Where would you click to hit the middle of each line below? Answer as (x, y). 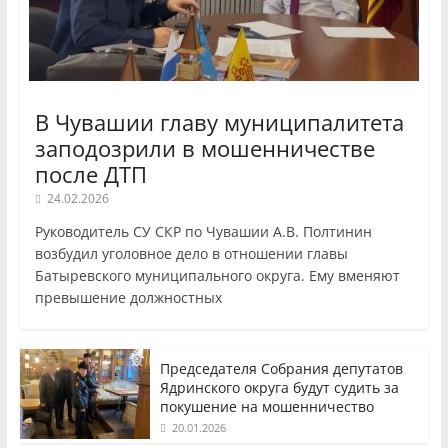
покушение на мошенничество (266, 407)
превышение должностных (128, 298)
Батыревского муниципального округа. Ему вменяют (217, 276)
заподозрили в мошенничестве (204, 148)
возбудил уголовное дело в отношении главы (191, 254)
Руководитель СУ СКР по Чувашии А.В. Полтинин (203, 232)
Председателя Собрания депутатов (281, 369)
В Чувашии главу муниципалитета (219, 122)
